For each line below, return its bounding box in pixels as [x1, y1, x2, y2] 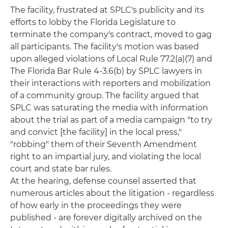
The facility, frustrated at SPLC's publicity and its [10, 5, 204, 15]
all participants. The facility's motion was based [10, 42, 199, 51]
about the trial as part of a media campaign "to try [10, 115, 212, 125]
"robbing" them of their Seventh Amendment [10, 139, 197, 149]
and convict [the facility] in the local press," [10, 127, 182, 137]
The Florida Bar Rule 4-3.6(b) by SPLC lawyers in [10, 66, 202, 76]
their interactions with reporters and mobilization [10, 78, 211, 88]
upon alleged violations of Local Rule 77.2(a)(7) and [10, 54, 212, 64]
